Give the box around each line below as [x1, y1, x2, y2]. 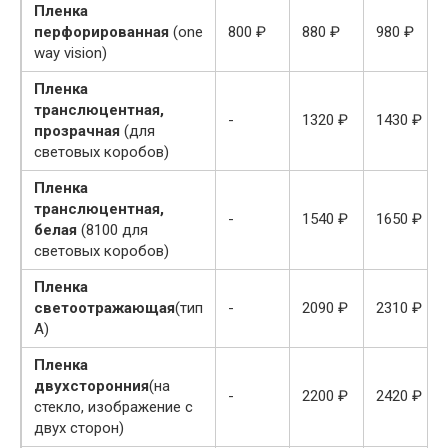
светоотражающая [34, 299, 175, 318]
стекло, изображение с [34, 398, 193, 417]
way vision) [34, 44, 107, 63]
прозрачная [34, 122, 124, 141]
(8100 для [81, 221, 148, 240]
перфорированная [34, 23, 173, 42]
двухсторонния [34, 377, 149, 396]
